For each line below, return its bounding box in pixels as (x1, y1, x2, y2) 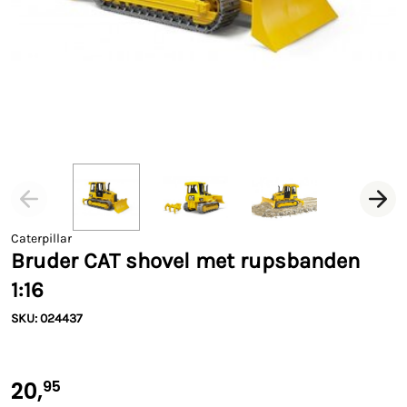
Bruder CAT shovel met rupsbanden (11, 248, 360, 273)
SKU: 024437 (11, 311, 83, 326)
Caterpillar (11, 231, 72, 246)
